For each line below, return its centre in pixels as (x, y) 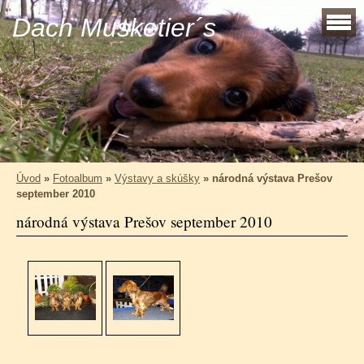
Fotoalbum (78, 178)
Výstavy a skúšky (157, 178)
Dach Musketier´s (114, 28)
